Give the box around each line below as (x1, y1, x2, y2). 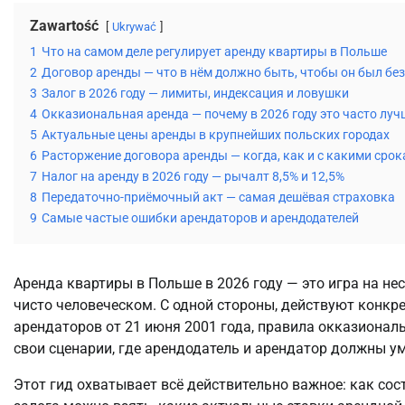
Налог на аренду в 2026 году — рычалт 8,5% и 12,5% (42, 169, 344, 185)
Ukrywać (112, 20, 156, 34)
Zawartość (30, 17, 99, 35)
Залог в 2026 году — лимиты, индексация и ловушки (42, 86, 349, 102)
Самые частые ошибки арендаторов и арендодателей (42, 211, 359, 227)
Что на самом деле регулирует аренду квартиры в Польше (42, 44, 387, 61)
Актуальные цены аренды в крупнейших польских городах (42, 127, 390, 144)
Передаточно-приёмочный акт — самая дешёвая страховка (42, 190, 395, 206)
